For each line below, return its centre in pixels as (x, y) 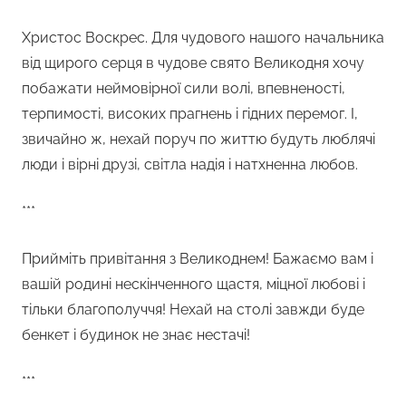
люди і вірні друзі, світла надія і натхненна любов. (190, 164)
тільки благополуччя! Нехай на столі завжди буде (193, 309)
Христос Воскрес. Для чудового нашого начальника (203, 37)
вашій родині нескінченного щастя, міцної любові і (193, 284)
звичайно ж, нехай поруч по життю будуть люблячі (198, 139)
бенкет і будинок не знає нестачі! (136, 334)
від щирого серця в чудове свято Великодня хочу (193, 63)
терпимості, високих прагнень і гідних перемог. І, (190, 113)
